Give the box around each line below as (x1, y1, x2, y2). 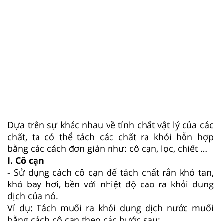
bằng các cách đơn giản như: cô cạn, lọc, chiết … (7, 142, 207, 154)
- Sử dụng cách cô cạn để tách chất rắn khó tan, (7, 166, 214, 178)
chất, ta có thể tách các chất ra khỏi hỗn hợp (7, 130, 214, 143)
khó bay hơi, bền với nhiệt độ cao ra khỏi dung (7, 178, 214, 190)
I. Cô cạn (7, 154, 44, 166)
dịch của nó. (7, 189, 58, 202)
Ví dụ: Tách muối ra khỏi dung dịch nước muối (7, 201, 214, 214)
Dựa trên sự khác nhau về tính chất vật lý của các (7, 118, 214, 131)
